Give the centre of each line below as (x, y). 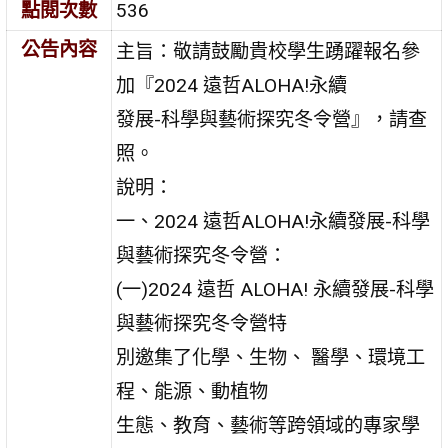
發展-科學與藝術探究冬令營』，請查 (272, 119)
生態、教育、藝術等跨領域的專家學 (268, 425)
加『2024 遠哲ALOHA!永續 (232, 85)
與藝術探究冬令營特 (202, 323)
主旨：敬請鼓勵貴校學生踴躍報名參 (268, 51)
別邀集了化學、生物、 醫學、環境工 (271, 357)
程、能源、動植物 (192, 391)
